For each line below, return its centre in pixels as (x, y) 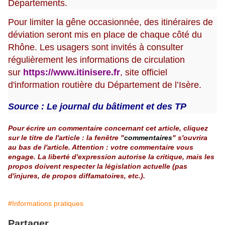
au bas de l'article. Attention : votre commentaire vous (101, 147)
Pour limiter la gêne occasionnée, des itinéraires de (110, 22)
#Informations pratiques (46, 204)
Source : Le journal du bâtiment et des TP (97, 107)
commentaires (148, 138)
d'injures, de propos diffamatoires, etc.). (77, 176)
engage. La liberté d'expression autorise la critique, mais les (111, 157)
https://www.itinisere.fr (72, 73)
